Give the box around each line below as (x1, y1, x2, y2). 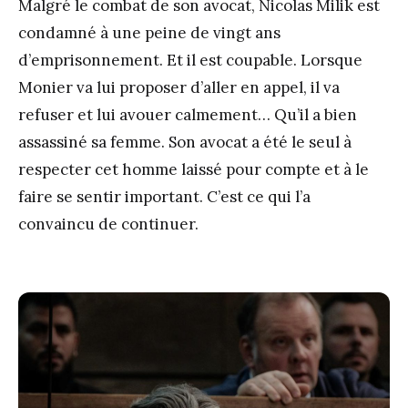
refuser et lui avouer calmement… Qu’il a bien (18, 105, 357, 126)
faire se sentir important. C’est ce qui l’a (18, 187, 311, 208)
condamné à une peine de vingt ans (18, 23, 280, 44)
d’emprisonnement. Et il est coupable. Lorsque (18, 50, 362, 71)
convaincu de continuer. (18, 214, 199, 235)
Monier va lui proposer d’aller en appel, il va (18, 77, 340, 98)
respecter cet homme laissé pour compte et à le (18, 159, 369, 180)
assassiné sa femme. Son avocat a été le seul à (18, 132, 352, 153)
